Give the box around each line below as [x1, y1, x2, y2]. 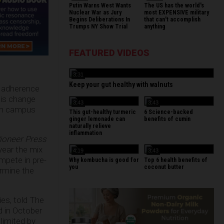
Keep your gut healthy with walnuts [69, 80, 173, 88]
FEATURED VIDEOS [69, 47, 149, 58]
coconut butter [144, 163, 184, 170]
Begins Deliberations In [69, 16, 130, 23]
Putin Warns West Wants [69, 2, 131, 9]
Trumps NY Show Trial [69, 23, 127, 30]
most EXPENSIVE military [144, 9, 209, 16]
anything [144, 23, 165, 30]
